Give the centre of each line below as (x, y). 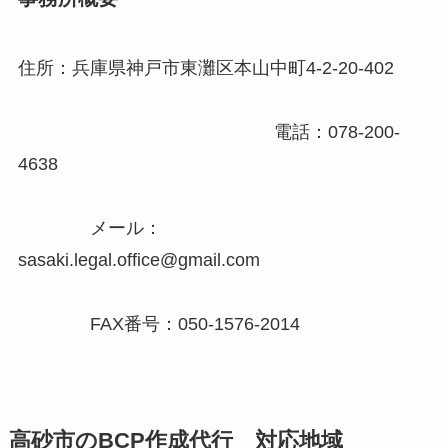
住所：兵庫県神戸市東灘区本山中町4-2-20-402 (223, 67)
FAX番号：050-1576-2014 (158, 323)
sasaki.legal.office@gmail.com (219, 259)
